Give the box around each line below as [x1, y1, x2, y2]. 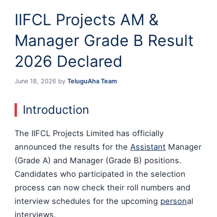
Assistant [130, 141, 166, 152]
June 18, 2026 [15, 77, 56, 85]
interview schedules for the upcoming [15, 196, 160, 206]
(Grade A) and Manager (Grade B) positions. [15, 155, 182, 165]
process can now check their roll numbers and [15, 182, 190, 192]
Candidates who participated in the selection [15, 169, 186, 179]
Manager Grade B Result [15, 31, 194, 50]
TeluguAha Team [67, 77, 117, 85]
